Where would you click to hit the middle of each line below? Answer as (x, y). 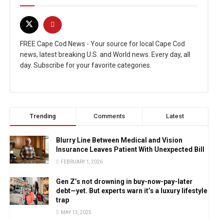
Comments (109, 116)
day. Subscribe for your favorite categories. (86, 65)
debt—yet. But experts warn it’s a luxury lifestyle (132, 191)
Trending (43, 116)
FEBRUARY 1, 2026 (81, 162)
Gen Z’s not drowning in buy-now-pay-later (124, 182)
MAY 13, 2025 (76, 212)
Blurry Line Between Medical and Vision (119, 140)
